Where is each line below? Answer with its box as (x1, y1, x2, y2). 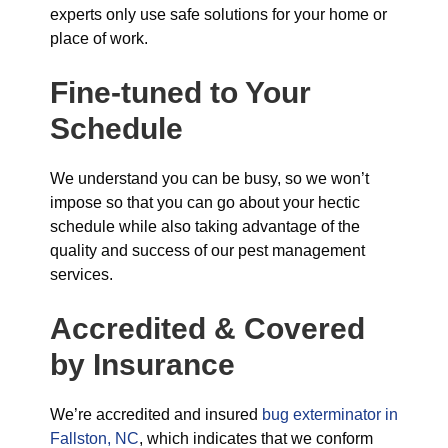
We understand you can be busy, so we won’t (50, 170, 369, 187)
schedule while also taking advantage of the (50, 218, 360, 235)
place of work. (50, 30, 148, 47)
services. (50, 266, 113, 283)
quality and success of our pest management (50, 242, 365, 259)
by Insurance (50, 348, 235, 381)
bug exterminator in (262, 406, 398, 423)
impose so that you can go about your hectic (50, 194, 360, 211)
